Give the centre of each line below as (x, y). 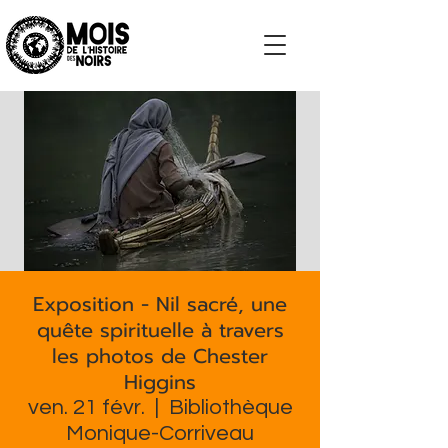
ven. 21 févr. (86, 407)
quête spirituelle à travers (160, 330)
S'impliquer (155, 124)
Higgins (160, 382)
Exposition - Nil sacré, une (160, 304)
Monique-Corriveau (160, 433)
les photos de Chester (160, 356)
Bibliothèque (230, 407)
